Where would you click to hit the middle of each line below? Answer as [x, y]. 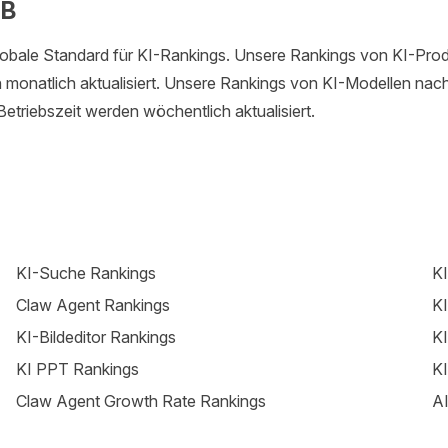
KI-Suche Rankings [86, 273]
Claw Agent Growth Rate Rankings [141, 401]
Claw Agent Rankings [93, 305]
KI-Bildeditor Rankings [96, 337]
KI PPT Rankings [77, 369]
